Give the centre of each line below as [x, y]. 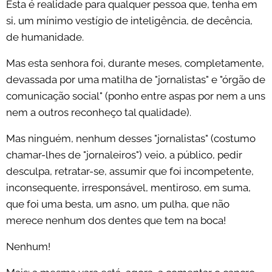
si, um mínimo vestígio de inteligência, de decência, [129, 21]
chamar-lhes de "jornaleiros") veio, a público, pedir [124, 155]
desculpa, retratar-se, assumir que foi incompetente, [130, 172]
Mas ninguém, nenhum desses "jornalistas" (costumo [131, 139]
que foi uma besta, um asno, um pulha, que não [118, 204]
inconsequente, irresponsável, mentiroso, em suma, [128, 188]
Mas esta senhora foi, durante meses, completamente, [135, 63]
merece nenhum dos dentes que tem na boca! [116, 221]
